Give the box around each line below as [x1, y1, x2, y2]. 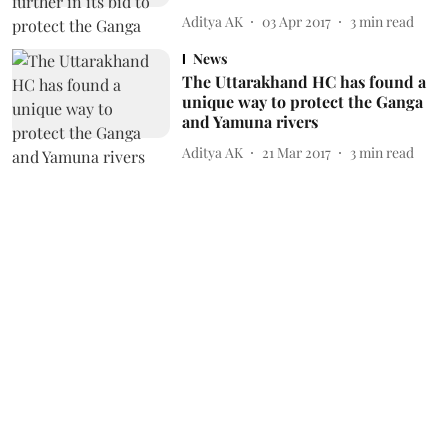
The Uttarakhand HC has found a [181, 71, 426, 92]
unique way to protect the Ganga [181, 91, 423, 112]
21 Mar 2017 [261, 142, 331, 162]
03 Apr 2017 [261, 11, 331, 31]
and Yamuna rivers [181, 111, 318, 132]
